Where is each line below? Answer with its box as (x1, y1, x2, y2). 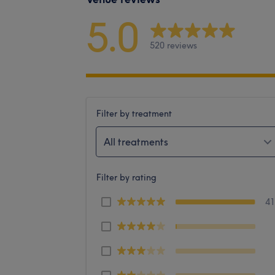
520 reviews (150, 40, 197, 52)
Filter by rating (96, 171, 157, 183)
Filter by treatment (96, 107, 172, 119)
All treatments (104, 135, 168, 148)
